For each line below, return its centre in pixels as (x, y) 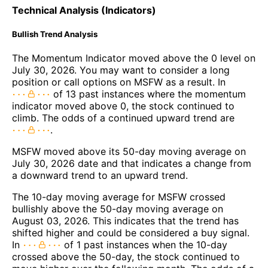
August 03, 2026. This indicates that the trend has (125, 221)
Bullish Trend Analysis (55, 34)
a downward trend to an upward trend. (100, 176)
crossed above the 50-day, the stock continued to (126, 257)
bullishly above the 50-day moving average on (118, 209)
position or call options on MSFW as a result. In (119, 82)
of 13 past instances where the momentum (148, 94)
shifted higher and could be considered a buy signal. (131, 233)
